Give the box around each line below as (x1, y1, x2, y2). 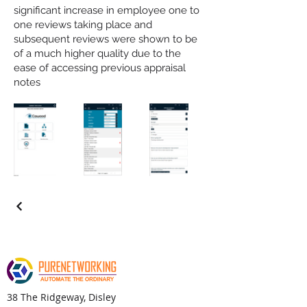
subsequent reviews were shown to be (14, 33, 197, 45)
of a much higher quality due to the (14, 47, 181, 60)
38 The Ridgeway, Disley (7, 290, 116, 304)
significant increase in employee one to (14, 4, 199, 16)
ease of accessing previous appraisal (14, 62, 186, 74)
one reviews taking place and (14, 19, 152, 31)
